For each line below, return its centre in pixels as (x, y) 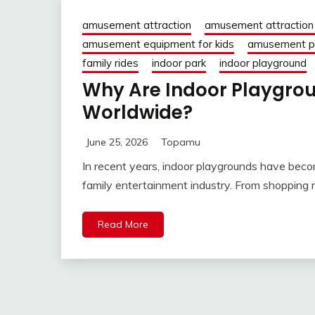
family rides (110, 63)
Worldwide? (137, 113)
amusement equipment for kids (158, 44)
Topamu (181, 142)
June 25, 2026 (117, 142)
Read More (123, 225)
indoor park (179, 63)
